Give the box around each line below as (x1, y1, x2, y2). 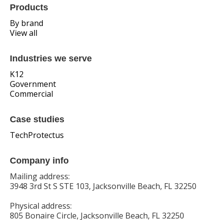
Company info (10, 156, 69, 166)
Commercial (10, 88, 53, 100)
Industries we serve (10, 54, 92, 64)
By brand (10, 18, 43, 29)
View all (10, 27, 37, 39)
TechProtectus (10, 130, 64, 141)
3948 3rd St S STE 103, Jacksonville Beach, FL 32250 (10, 181, 196, 192)
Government (10, 79, 56, 90)
